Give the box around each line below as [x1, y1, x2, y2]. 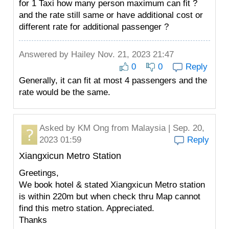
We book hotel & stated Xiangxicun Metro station [19, 180, 205, 190]
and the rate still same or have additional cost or [19, 10, 203, 20]
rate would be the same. [19, 87, 110, 97]
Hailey [71, 50, 95, 59]
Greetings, [19, 168, 59, 178]
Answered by [19, 50, 71, 59]
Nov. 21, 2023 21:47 [95, 50, 174, 59]
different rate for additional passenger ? [19, 22, 169, 32]
